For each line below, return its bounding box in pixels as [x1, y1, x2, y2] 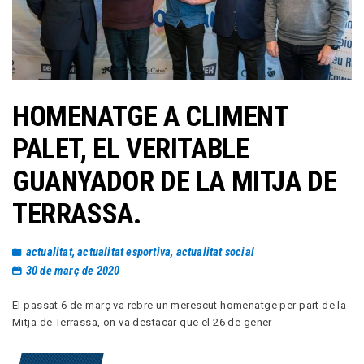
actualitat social [175, 245, 254, 260]
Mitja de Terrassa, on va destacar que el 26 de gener [12, 315, 272, 328]
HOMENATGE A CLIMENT [12, 100, 288, 134]
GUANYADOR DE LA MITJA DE [12, 165, 337, 199]
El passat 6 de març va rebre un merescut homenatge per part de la [12, 298, 347, 311]
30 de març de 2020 [25, 263, 120, 279]
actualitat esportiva [77, 245, 171, 260]
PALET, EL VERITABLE [12, 132, 249, 167]
